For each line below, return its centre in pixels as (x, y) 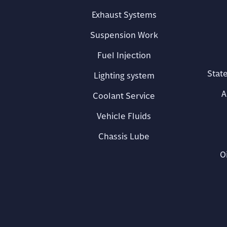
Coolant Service (124, 96)
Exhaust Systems (124, 14)
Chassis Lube (124, 136)
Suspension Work (124, 35)
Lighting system (124, 75)
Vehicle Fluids (124, 116)
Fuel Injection (124, 55)
